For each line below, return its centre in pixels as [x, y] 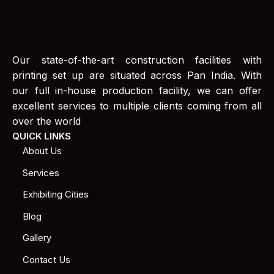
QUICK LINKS [42, 136]
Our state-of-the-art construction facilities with [137, 60]
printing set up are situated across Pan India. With [137, 75]
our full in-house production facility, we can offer [137, 91]
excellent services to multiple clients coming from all [137, 106]
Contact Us [47, 259]
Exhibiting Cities [56, 194]
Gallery [37, 238]
